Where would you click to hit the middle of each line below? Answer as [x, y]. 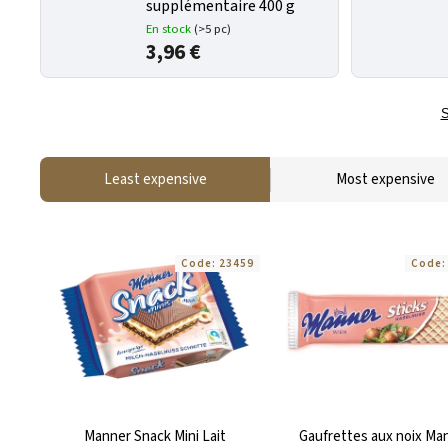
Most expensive [385, 179]
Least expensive [155, 179]
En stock [170, 29]
